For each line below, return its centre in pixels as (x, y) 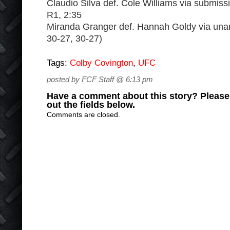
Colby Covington (101, 63)
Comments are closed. (83, 114)
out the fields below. (91, 105)
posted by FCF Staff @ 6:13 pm (100, 79)
